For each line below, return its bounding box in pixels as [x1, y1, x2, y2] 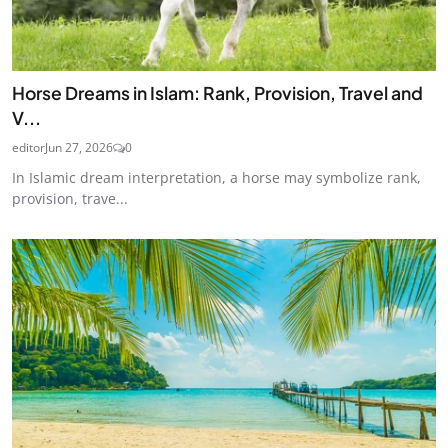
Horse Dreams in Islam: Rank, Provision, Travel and [12, 82, 423, 105]
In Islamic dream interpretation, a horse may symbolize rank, [12, 168, 421, 188]
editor [12, 139, 45, 157]
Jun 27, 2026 [45, 139, 113, 157]
